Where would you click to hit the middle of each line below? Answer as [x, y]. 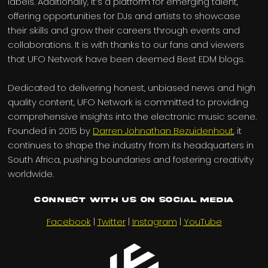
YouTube [202, 221]
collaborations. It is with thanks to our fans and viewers [126, 44]
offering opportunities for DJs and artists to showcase [124, 16]
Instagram [154, 221]
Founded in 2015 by [51, 130]
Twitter [111, 221]
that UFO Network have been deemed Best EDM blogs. [127, 59]
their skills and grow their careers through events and [124, 30]
